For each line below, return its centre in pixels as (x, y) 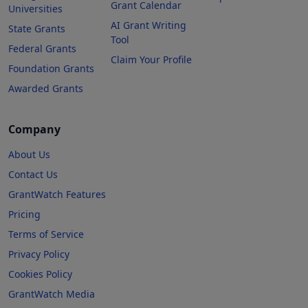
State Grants (37, 28)
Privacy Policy (39, 254)
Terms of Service (46, 234)
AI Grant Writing (149, 25)
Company (34, 129)
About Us (29, 154)
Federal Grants (42, 48)
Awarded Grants (46, 88)
